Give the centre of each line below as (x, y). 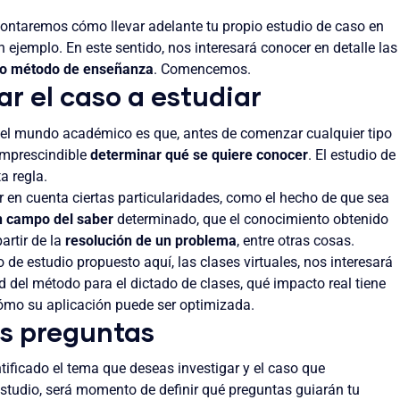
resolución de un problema (151, 240)
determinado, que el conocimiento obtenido (251, 219)
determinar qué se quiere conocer (199, 154)
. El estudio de (352, 154)
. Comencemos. (202, 69)
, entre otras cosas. (296, 240)
